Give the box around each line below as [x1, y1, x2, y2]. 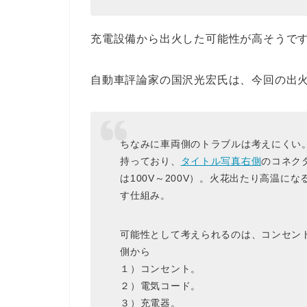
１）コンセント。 [120, 262, 201, 274]
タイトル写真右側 [180, 155, 262, 167]
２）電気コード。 [120, 280, 201, 291]
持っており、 [120, 155, 181, 167]
